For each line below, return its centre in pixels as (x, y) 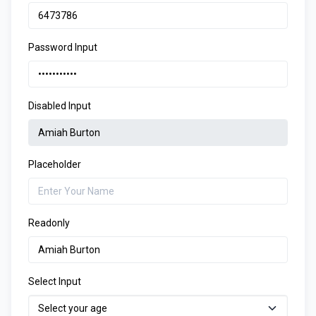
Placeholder (55, 164)
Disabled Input (60, 106)
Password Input (63, 47)
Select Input (55, 281)
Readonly (49, 223)
